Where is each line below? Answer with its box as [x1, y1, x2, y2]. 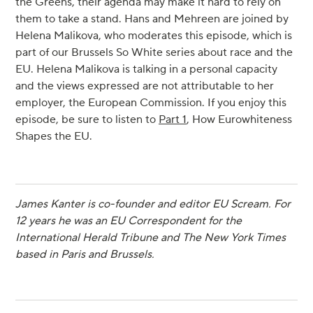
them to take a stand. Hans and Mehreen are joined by [15, 12, 289, 27]
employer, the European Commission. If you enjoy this [15, 96, 286, 110]
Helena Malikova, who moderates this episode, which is [15, 29, 292, 43]
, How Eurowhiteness [187, 112, 292, 127]
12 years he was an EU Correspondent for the [15, 214, 242, 228]
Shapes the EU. [15, 129, 92, 144]
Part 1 [159, 112, 187, 127]
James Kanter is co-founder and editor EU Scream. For [15, 197, 291, 212]
